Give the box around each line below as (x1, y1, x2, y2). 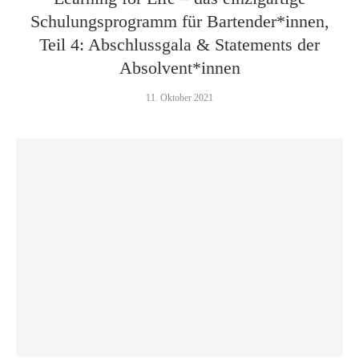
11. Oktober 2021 (146, 92, 213, 103)
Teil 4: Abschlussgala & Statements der (39, 34, 320, 54)
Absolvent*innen (119, 58, 240, 78)
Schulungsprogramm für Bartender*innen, (30, 11, 329, 31)
